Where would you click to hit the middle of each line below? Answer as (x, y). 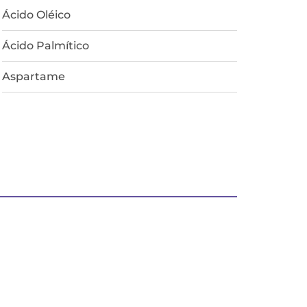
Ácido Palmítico (45, 45)
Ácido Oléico (36, 14)
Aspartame (33, 76)
